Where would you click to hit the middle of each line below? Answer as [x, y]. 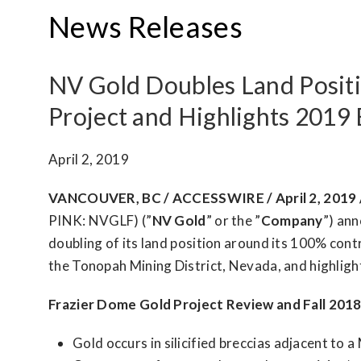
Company [292, 220]
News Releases [145, 27]
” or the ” [233, 220]
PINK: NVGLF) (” [100, 220]
